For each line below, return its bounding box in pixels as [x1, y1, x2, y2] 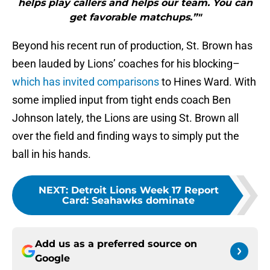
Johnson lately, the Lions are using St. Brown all [12, 111, 239, 125]
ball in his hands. [12, 148, 91, 161]
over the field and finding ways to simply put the [12, 130, 239, 143]
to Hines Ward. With [159, 75, 256, 89]
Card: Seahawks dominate [62, 195, 195, 207]
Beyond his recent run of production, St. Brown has [12, 39, 253, 52]
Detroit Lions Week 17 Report [71, 184, 219, 196]
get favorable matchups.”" [69, 11, 201, 24]
